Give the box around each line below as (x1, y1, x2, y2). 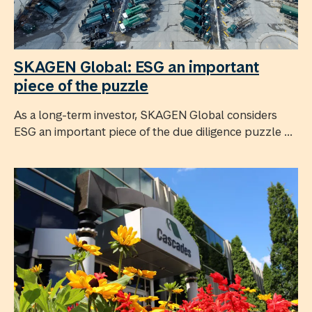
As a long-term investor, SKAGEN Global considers (14, 107, 277, 123)
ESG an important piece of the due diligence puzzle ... (14, 124, 292, 140)
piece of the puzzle (14, 76, 148, 96)
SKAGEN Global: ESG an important (14, 57, 259, 77)
